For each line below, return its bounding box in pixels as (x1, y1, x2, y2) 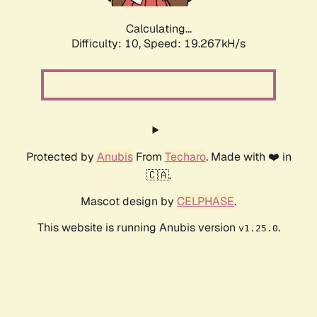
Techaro (164, 149, 206, 165)
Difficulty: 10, (71, 36, 144, 52)
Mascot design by (81, 194, 177, 209)
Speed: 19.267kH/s (144, 36, 246, 52)
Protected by (25, 149, 97, 165)
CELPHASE (177, 194, 234, 209)
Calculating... (125, 21, 192, 37)
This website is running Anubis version (37, 220, 238, 236)
